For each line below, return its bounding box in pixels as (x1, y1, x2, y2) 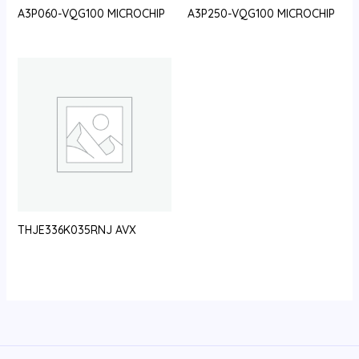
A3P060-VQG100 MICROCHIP (17, 6, 165, 21)
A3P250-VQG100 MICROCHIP (188, 6, 335, 21)
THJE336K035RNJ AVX (17, 223, 136, 238)
